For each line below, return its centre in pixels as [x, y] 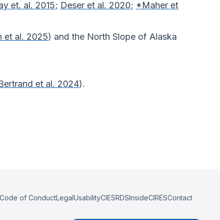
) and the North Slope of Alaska [112, 37]
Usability [87, 198]
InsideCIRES [148, 198]
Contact [180, 198]
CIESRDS [115, 198]
